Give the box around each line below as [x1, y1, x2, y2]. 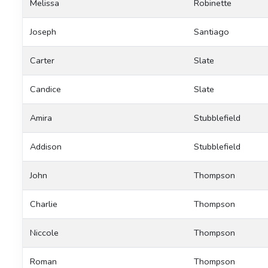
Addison [30, 140, 62, 153]
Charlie [30, 197, 57, 210]
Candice [30, 83, 61, 95]
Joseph [30, 25, 56, 38]
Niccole [30, 226, 59, 239]
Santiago [194, 25, 229, 38]
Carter [30, 54, 54, 66]
